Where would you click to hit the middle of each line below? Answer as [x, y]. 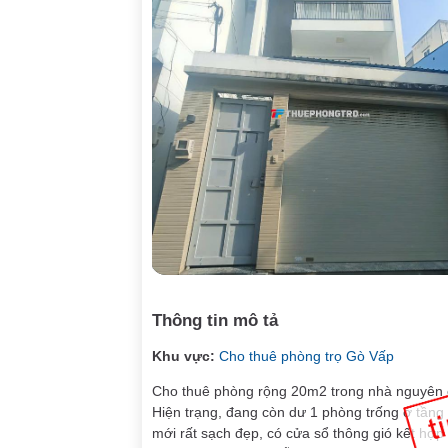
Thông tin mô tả [215, 320]
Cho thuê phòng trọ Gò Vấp [306, 356]
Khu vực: [183, 356]
